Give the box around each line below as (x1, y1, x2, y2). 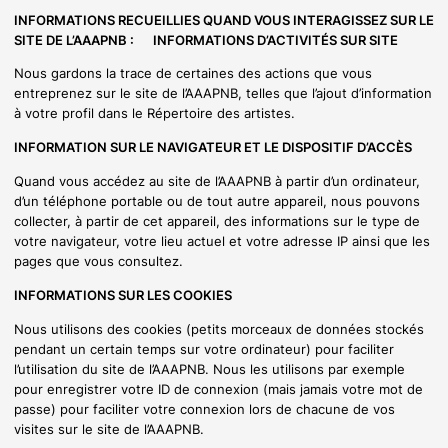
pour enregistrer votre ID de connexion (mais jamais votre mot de (14, 381, 423, 398)
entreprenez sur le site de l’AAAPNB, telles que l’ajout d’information (14, 85, 432, 102)
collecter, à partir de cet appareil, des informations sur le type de (14, 213, 420, 230)
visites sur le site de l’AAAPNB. (14, 421, 204, 438)
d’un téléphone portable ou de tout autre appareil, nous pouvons (14, 193, 420, 210)
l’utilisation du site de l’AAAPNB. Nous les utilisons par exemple (14, 361, 405, 378)
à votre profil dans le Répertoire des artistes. (14, 105, 295, 122)
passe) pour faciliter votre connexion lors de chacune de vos (14, 401, 395, 418)
